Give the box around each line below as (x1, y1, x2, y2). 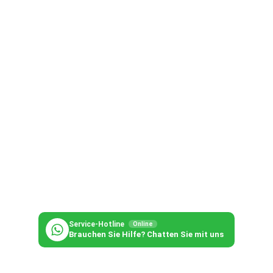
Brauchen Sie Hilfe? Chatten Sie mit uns (69, 230, 224, 239)
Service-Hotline (69, 220, 126, 229)
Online (133, 221, 153, 228)
